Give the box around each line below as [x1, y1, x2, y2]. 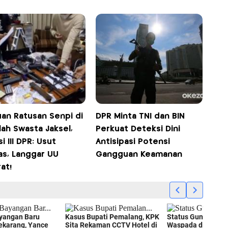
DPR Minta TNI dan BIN [96, 112, 185, 120]
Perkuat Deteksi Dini [96, 125, 181, 133]
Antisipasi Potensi [96, 137, 170, 146]
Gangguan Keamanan [96, 150, 183, 158]
